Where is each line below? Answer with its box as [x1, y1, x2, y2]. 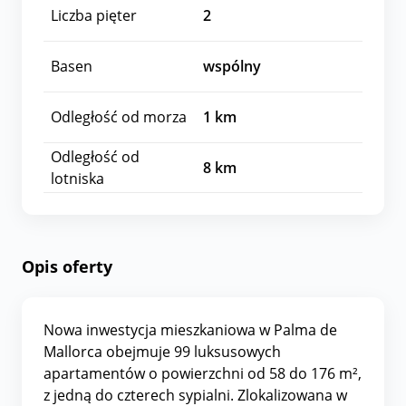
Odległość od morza [51, 107, 187, 128]
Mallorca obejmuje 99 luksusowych [43, 341, 281, 362]
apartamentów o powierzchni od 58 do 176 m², [43, 362, 362, 383]
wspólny [203, 56, 261, 77]
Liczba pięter [51, 5, 137, 26]
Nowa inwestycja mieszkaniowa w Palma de [43, 319, 337, 340]
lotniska [51, 168, 104, 188]
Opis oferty [22, 255, 112, 277]
